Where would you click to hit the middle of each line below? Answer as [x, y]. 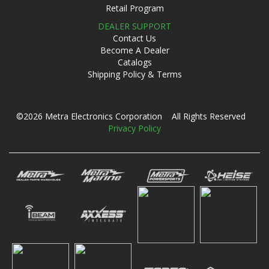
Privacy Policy [134, 128]
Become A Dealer [134, 50]
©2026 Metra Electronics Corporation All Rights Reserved [134, 116]
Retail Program [134, 8]
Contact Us [134, 38]
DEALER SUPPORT [134, 26]
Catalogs [134, 62]
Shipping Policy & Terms [134, 74]
